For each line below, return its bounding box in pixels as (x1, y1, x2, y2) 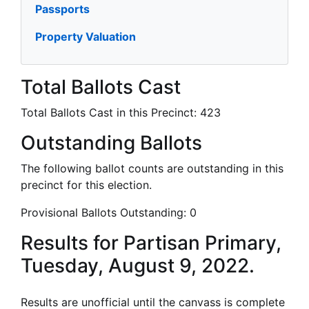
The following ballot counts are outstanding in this (21, 161, 283, 176)
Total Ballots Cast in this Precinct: (21, 106, 200, 120)
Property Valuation (35, 30, 136, 44)
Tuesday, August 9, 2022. (21, 254, 255, 278)
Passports (35, 2, 90, 17)
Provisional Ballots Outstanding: (21, 206, 190, 220)
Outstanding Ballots (21, 131, 202, 155)
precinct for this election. (21, 178, 152, 192)
